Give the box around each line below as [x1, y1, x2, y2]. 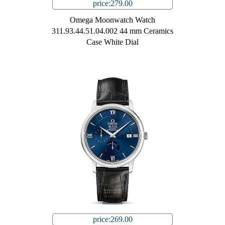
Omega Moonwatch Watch [70, 16, 155, 25]
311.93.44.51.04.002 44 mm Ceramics [52, 27, 173, 36]
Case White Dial [86, 38, 139, 47]
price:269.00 [92, 215, 133, 224]
